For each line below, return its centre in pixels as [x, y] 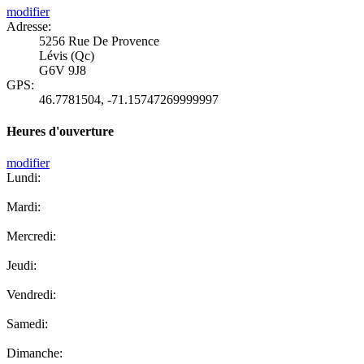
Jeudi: [22, 266]
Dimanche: [35, 353]
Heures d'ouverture [60, 132]
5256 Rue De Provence [99, 41]
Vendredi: [31, 295]
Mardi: [24, 207]
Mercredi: [31, 236]
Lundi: [24, 178]
